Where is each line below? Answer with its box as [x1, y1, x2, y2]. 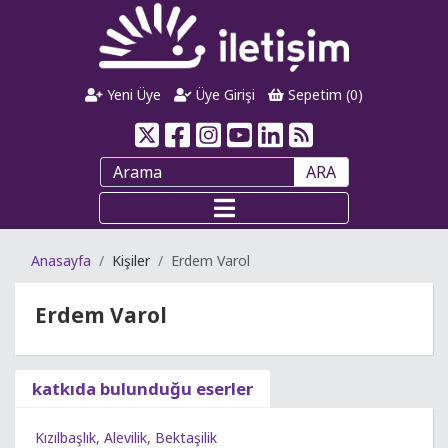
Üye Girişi [192, 85, 255, 104]
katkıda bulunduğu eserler [32, 377, 253, 400]
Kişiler [112, 251, 150, 270]
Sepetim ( [283, 85, 350, 104]
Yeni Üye [103, 85, 162, 104]
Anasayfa [31, 251, 91, 270]
